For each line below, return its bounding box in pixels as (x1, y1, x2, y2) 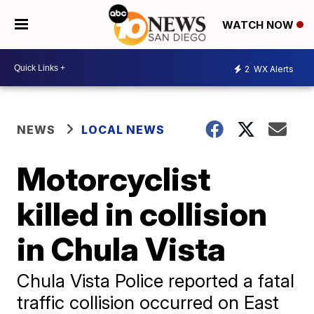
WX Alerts (252, 63, 294, 74)
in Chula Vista (17, 229, 226, 268)
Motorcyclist (17, 159, 211, 198)
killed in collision (17, 194, 268, 233)
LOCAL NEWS (81, 123, 165, 137)
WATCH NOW (222, 18, 296, 32)
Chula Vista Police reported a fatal (17, 270, 295, 292)
